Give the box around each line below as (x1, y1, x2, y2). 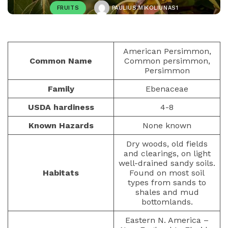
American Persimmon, (123, 46, 211, 56)
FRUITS (56, 4, 79, 11)
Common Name (30, 56, 92, 66)
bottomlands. (141, 197, 193, 207)
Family (47, 84, 74, 94)
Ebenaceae (146, 84, 188, 94)
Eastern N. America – (125, 215, 209, 225)
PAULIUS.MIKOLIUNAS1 (109, 4, 179, 11)
